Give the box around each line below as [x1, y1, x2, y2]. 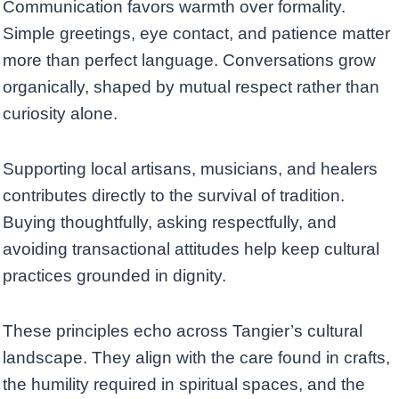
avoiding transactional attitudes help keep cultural [3, 240, 379, 259]
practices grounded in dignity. [3, 266, 226, 286]
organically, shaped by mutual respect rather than [3, 77, 379, 97]
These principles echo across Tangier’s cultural [3, 322, 362, 341]
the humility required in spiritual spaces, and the [3, 375, 365, 395]
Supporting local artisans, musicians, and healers [3, 159, 378, 179]
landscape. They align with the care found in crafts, [3, 348, 390, 368]
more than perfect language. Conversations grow [3, 51, 376, 70]
